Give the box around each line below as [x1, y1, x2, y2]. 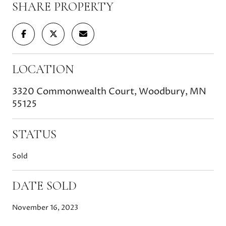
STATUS [12, 127, 56, 142]
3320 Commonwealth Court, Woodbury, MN [12, 85, 206, 98]
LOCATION [12, 62, 74, 77]
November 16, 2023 [12, 202, 78, 212]
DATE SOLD [12, 178, 77, 193]
